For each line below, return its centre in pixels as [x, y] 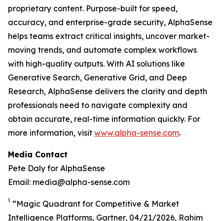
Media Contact [38, 154]
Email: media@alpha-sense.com [69, 182]
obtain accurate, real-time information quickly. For [104, 119]
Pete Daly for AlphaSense [56, 168]
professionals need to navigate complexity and [98, 105]
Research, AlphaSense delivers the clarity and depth [108, 91]
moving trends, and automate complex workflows [102, 50]
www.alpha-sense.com [137, 133]
